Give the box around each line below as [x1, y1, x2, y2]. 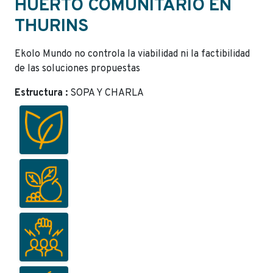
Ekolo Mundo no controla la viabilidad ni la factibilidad [15, 48, 250, 60]
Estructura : [15, 87, 70, 99]
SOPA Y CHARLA [70, 87, 144, 99]
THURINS [15, 15, 89, 38]
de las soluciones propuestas [15, 62, 140, 75]
